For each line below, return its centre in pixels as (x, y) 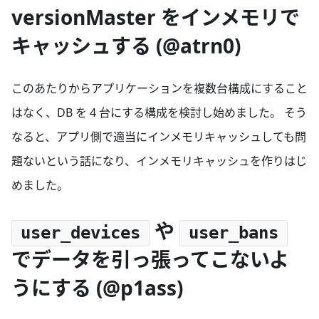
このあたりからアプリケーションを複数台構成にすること (159, 89)
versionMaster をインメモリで (156, 17)
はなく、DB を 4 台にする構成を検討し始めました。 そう (159, 113)
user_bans (233, 233)
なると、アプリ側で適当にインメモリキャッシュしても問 (159, 137)
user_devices (80, 233)
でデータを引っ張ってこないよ (150, 260)
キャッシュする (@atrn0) (126, 45)
